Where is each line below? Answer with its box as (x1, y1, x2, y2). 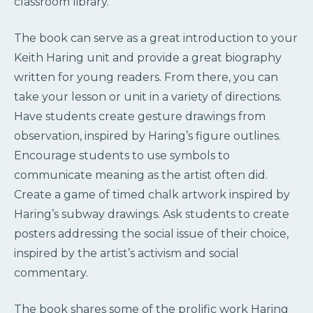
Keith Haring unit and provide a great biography (14, 50, 282, 64)
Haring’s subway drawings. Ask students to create (14, 207, 289, 221)
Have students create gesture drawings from (14, 109, 265, 123)
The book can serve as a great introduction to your (14, 31, 298, 45)
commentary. (14, 265, 88, 279)
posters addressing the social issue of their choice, (14, 226, 289, 240)
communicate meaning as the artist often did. (14, 168, 268, 182)
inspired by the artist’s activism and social (14, 246, 239, 260)
